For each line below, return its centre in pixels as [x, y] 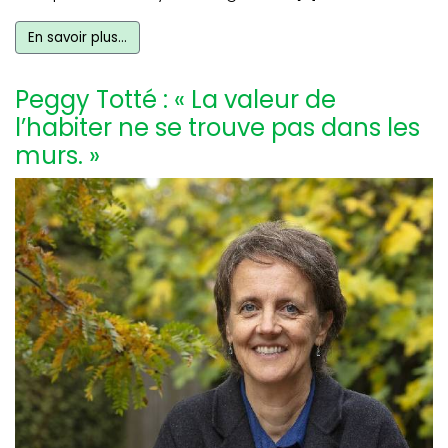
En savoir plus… [77, 38]
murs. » [57, 156]
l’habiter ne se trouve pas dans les [217, 128]
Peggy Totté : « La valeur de [175, 100]
